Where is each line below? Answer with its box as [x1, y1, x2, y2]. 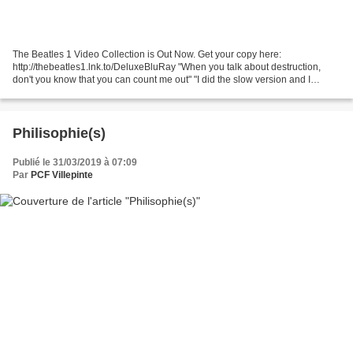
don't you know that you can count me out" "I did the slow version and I [13, 73, 310, 85]
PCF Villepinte [31, 169, 93, 180]
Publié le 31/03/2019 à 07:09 [13, 156, 137, 168]
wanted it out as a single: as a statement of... [13, 86, 200, 98]
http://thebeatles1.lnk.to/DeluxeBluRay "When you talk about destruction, [13, 61, 321, 72]
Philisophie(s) [13, 124, 106, 141]
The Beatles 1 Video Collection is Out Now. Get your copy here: [13, 48, 281, 60]
